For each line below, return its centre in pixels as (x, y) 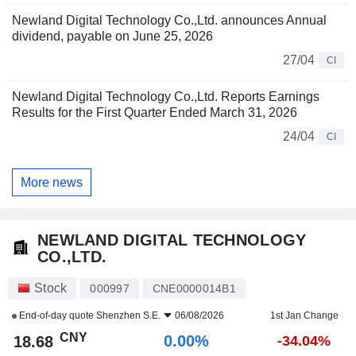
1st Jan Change (304, 316)
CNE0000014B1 (194, 289)
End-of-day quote (56, 316)
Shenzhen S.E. (128, 316)
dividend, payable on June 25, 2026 (112, 37)
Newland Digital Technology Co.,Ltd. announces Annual (169, 21)
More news (52, 182)
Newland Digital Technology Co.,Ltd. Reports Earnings (166, 97)
